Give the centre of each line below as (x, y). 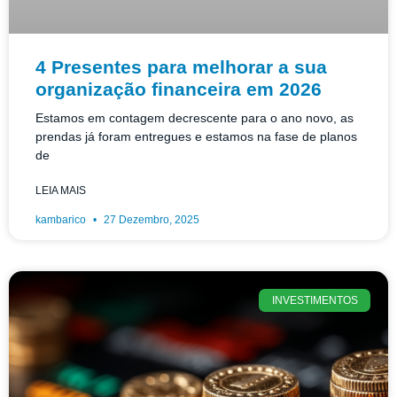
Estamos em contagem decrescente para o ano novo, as (195, 117)
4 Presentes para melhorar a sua (181, 66)
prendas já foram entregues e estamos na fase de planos (196, 136)
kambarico (62, 219)
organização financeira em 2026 (179, 89)
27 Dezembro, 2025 (150, 219)
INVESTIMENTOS (315, 300)
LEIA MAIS (61, 190)
